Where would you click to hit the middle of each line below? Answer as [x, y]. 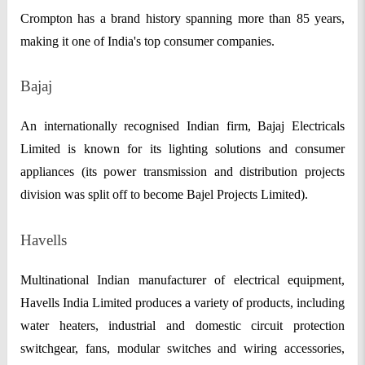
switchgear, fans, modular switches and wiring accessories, [182, 348]
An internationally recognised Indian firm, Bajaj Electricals [182, 126]
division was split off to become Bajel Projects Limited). [166, 195]
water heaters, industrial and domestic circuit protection [182, 325]
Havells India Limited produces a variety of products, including [182, 302]
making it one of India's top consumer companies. [147, 41]
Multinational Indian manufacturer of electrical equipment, [182, 279]
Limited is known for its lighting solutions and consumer [182, 149]
